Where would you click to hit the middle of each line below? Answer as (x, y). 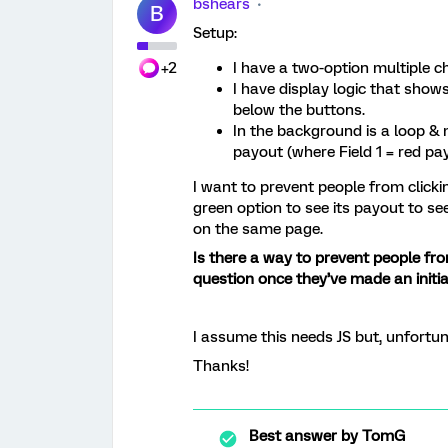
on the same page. (260, 229)
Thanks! (221, 366)
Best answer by (303, 436)
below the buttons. (299, 110)
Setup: (215, 33)
